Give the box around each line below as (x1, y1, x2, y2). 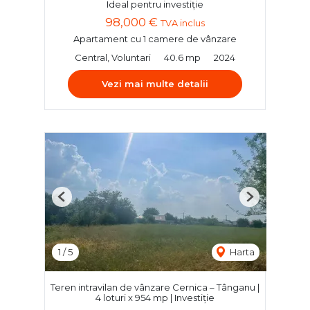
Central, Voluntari (75, 51, 151, 63)
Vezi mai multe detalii (102, 77, 208, 89)
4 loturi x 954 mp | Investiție (95, 291, 215, 303)
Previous (61, 196, 100, 208)
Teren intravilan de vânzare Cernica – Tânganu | (51, 281, 259, 293)
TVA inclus (161, 17, 205, 28)
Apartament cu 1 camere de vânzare (73, 33, 237, 44)
